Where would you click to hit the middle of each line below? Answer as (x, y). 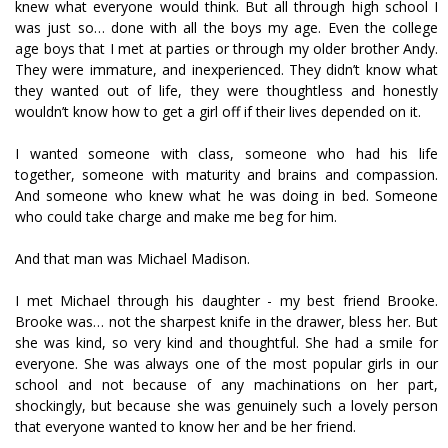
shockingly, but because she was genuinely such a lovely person (226, 405)
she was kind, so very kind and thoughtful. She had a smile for (226, 342)
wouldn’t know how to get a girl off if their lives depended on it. (218, 111)
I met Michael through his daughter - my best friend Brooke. (226, 300)
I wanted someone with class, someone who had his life (226, 153)
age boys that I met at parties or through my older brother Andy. (226, 48)
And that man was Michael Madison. (132, 258)
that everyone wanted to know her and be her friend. (185, 426)
